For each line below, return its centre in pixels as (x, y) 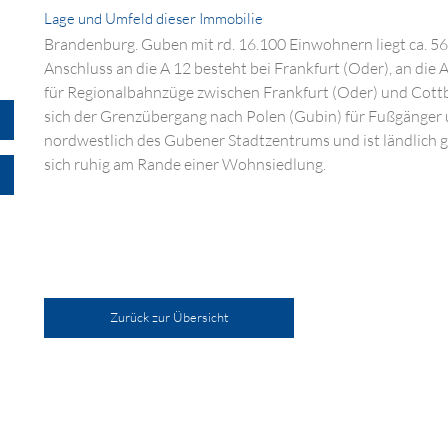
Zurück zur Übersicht (169, 316)
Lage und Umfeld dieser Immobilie (153, 19)
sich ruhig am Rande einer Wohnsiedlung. (185, 164)
